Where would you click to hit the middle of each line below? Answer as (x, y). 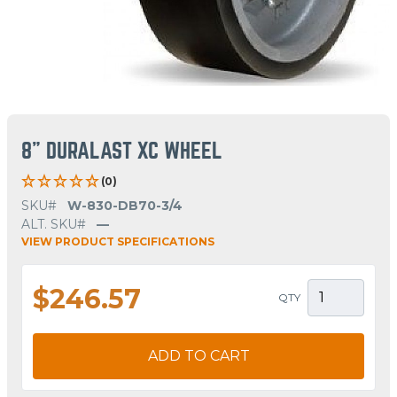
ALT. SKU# (54, 224)
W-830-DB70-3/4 (125, 205)
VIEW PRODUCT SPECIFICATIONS (118, 241)
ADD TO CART (198, 355)
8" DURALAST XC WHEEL (122, 151)
